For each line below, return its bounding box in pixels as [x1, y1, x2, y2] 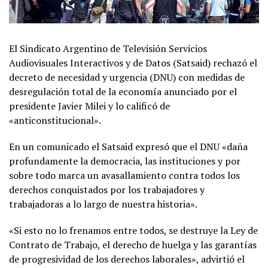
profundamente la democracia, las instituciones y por [9, 154, 240, 168]
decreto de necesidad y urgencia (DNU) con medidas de [9, 71, 245, 84]
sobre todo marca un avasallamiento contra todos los [9, 169, 240, 182]
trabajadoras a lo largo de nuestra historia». [9, 197, 197, 211]
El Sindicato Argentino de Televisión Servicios [9, 42, 207, 56]
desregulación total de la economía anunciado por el [9, 85, 237, 99]
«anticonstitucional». [9, 114, 101, 127]
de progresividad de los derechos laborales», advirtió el [9, 252, 245, 266]
